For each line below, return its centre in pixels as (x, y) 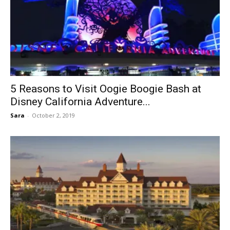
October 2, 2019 (53, 115)
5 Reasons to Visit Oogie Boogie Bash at (106, 89)
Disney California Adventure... (80, 101)
